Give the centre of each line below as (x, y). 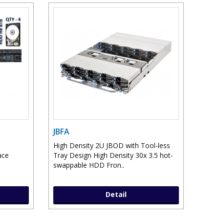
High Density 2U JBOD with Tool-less (111, 146)
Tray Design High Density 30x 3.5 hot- (113, 155)
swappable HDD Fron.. (88, 165)
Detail (116, 195)
